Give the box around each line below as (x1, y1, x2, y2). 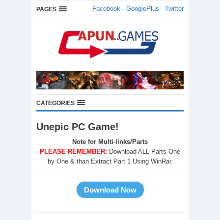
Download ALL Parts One (109, 148, 180, 156)
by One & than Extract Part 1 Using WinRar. (47, 158, 173, 165)
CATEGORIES (36, 100, 75, 107)
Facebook (92, 5, 120, 12)
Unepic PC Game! (36, 121, 119, 133)
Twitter (165, 5, 184, 12)
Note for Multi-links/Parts (72, 138, 148, 146)
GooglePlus (126, 5, 159, 12)
